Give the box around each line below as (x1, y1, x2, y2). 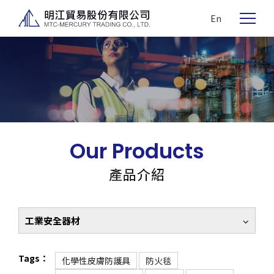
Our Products (69, 136, 205, 166)
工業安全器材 (25, 214, 80, 227)
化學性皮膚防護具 (62, 254, 130, 267)
